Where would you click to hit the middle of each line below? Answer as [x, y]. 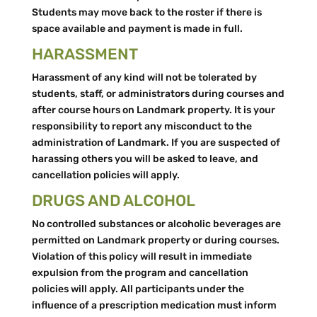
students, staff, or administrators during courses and [158, 94]
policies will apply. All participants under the [138, 289]
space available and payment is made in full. [137, 29]
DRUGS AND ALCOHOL [113, 201]
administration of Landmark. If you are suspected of [156, 143]
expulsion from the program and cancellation [140, 273]
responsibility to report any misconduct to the [142, 126]
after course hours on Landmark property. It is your [153, 110]
